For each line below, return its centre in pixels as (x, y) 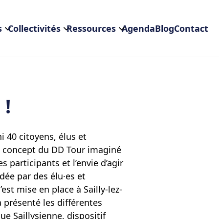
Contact (191, 28)
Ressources (91, 28)
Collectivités (34, 28)
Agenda (138, 28)
